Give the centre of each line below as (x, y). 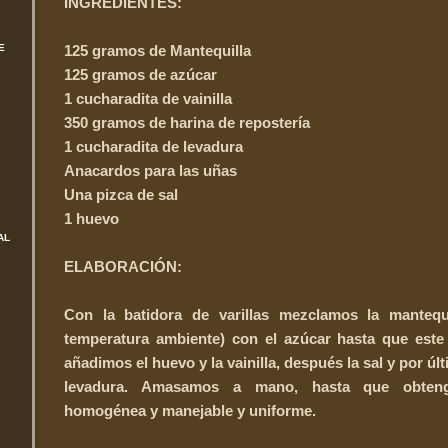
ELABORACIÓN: (123, 266)
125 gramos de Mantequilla (157, 50)
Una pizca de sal (121, 194)
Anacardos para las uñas (150, 170)
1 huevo (91, 218)
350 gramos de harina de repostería (187, 122)
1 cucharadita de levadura (153, 146)
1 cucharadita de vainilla (148, 98)
